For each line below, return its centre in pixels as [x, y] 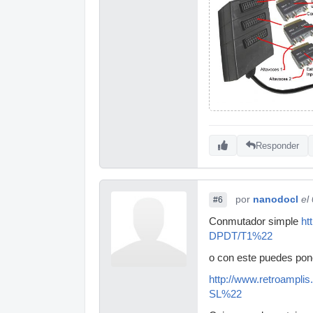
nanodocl [276, 199]
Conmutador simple [255, 222]
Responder [277, 145]
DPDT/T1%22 [241, 236]
